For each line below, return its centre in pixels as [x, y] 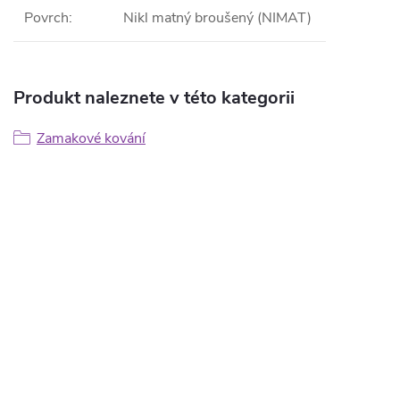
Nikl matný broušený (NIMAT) [217, 18]
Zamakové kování [91, 138]
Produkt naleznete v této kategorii [154, 98]
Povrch [46, 18]
